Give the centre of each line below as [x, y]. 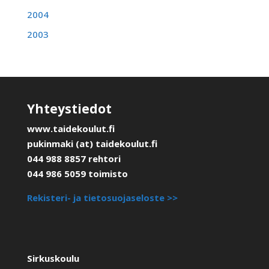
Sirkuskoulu [53, 258]
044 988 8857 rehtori [74, 158]
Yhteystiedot [69, 108]
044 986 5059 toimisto [77, 173]
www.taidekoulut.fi [71, 128]
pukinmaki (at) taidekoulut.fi [92, 143]
